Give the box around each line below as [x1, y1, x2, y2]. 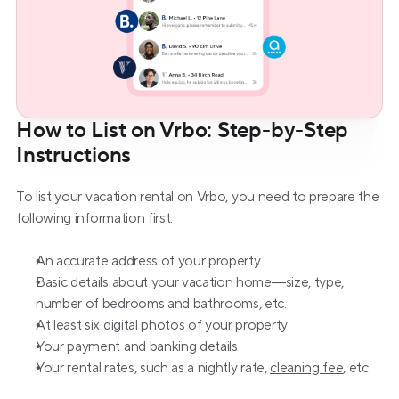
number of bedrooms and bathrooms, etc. [36, 295, 287, 313]
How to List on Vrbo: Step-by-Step [16, 117, 349, 144]
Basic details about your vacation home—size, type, [36, 273, 344, 291]
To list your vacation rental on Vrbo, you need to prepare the [16, 188, 379, 206]
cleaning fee [270, 359, 344, 377]
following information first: [16, 209, 174, 227]
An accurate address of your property [36, 252, 261, 270]
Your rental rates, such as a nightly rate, [36, 359, 271, 377]
